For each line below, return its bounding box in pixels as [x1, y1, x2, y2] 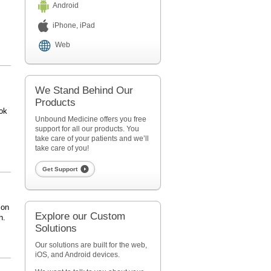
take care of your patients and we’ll [34, 134, 149, 143]
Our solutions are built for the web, [34, 241, 147, 250]
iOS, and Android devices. [34, 250, 120, 260]
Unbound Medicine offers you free [34, 115, 146, 124]
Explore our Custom [34, 211, 125, 223]
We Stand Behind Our [34, 85, 133, 97]
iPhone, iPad [52, 21, 95, 30]
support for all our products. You [34, 125, 139, 134]
